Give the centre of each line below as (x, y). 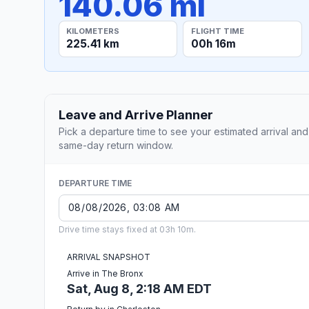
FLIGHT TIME (217, 31)
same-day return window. (116, 145)
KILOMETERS (93, 31)
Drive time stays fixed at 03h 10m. (127, 229)
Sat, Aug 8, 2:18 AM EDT (139, 288)
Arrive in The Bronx (105, 273)
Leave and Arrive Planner (136, 114)
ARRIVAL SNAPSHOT (109, 257)
